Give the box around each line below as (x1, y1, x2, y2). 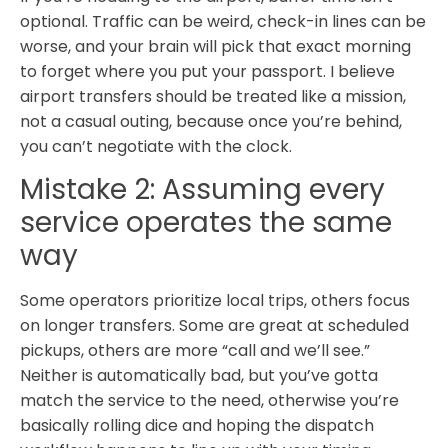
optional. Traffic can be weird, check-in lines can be (20, 9, 426, 33)
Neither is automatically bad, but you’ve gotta (20, 364, 378, 388)
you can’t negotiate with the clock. (20, 134, 292, 158)
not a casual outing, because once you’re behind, (20, 109, 402, 133)
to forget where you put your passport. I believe (20, 59, 395, 83)
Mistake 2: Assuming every (20, 170, 385, 210)
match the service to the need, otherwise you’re (20, 389, 399, 413)
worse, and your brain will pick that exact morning (20, 34, 411, 58)
